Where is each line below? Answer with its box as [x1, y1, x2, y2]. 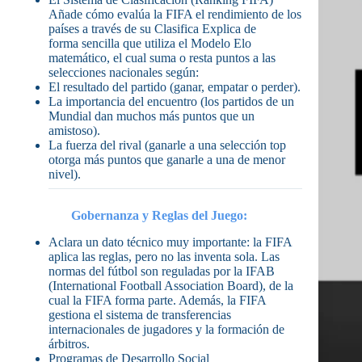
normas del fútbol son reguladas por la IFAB [48, 264, 275, 279]
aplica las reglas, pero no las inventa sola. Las [48, 250, 280, 264]
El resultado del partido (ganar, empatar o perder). [48, 80, 301, 95]
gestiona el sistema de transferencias [48, 308, 231, 322]
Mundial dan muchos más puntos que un [48, 109, 255, 124]
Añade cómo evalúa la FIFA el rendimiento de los [48, 7, 301, 22]
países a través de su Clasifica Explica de [48, 22, 256, 36]
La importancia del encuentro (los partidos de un [48, 95, 294, 109]
